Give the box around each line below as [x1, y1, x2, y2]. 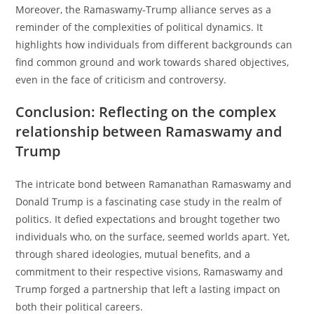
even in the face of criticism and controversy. [15, 73, 227, 87]
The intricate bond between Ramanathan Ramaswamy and [15, 177, 292, 191]
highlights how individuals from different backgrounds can [15, 38, 293, 52]
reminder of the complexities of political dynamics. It [15, 20, 264, 34]
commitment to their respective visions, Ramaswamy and [15, 265, 284, 279]
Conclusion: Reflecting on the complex [15, 102, 277, 122]
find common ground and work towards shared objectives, [15, 55, 289, 69]
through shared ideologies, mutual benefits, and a [15, 247, 251, 261]
